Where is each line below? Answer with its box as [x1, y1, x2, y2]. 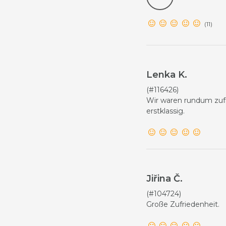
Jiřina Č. [146, 173, 183, 184]
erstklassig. [146, 106, 185, 116]
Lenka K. [146, 69, 187, 80]
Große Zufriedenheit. [146, 199, 219, 209]
